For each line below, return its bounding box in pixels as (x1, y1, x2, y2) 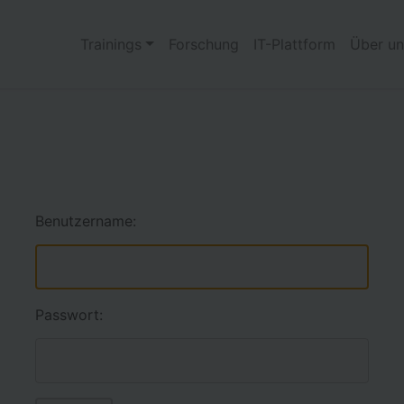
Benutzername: (35, 211, 136, 230)
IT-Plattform (252, 35, 335, 54)
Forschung (168, 35, 239, 54)
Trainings (79, 35, 142, 54)
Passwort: (35, 305, 103, 324)
